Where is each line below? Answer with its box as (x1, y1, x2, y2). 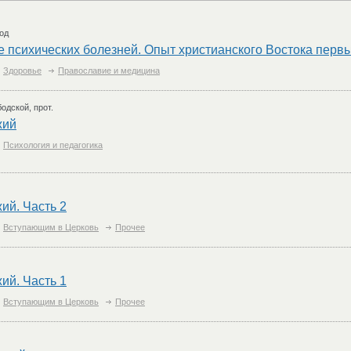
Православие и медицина (58, 66, 160, 75)
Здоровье (3, 66, 42, 75)
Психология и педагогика (3, 140, 103, 150)
